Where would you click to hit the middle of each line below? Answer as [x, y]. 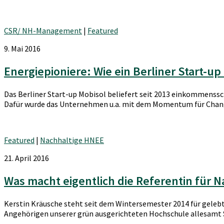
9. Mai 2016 [22, 48]
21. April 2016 [26, 158]
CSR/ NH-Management [43, 30]
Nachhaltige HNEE [72, 140]
